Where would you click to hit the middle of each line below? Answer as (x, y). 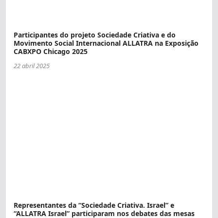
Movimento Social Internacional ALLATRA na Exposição (106, 43)
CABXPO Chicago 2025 (51, 52)
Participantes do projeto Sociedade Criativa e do (95, 35)
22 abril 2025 (32, 66)
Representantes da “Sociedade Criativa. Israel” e (94, 205)
